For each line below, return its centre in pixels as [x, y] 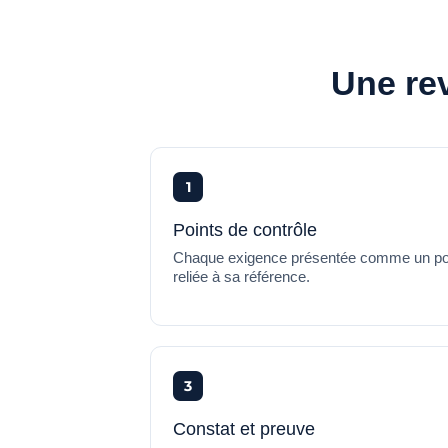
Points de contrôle [245, 229]
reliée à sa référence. [241, 276]
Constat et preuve [244, 428]
